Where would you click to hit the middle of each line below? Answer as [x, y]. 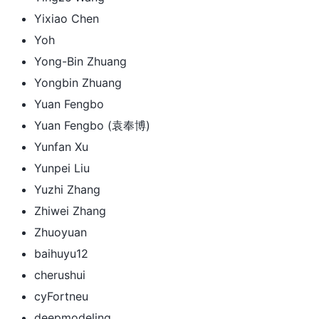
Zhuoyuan [61, 232]
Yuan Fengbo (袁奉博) [92, 125]
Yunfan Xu [61, 146]
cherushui [60, 274]
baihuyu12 [61, 253]
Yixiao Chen [67, 18]
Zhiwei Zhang [70, 210]
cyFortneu [61, 296]
